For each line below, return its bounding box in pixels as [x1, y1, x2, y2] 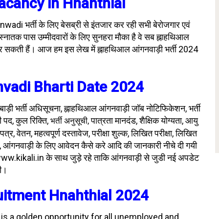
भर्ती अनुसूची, [50, 116, 91, 126]
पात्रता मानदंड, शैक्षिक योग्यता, [91, 115, 185, 126]
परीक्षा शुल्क [92, 128, 128, 138]
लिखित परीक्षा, [131, 128, 175, 138]
